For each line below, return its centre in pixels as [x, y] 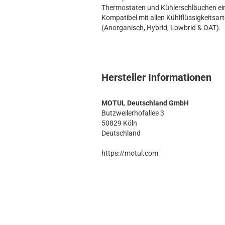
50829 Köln [119, 123]
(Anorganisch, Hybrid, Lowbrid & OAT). [161, 28]
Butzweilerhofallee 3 [133, 113]
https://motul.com [130, 153]
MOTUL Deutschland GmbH [145, 103]
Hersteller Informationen [156, 77]
